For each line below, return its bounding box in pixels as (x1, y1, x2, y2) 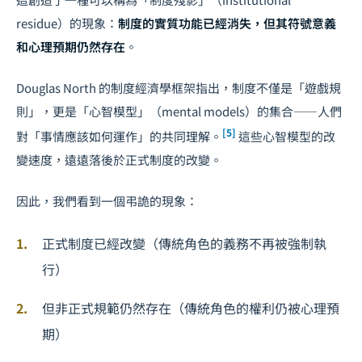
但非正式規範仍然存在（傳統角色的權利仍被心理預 (42, 298, 339, 318)
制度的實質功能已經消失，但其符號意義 (118, 15, 336, 32)
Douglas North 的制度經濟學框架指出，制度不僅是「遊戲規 (16, 79, 341, 96)
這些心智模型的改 (236, 128, 335, 145)
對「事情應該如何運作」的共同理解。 (16, 128, 222, 145)
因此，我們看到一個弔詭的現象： (16, 192, 198, 209)
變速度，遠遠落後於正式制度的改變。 (16, 151, 222, 168)
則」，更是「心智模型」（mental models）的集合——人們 (16, 103, 342, 120)
